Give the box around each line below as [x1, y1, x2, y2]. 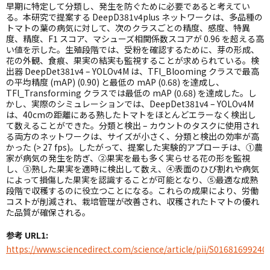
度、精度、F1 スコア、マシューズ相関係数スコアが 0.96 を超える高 [6, 33, 264, 45]
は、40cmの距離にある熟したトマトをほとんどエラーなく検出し [6, 108, 256, 121]
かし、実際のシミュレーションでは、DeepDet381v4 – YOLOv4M [6, 98, 254, 110]
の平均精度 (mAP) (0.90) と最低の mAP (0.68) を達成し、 [6, 76, 224, 88]
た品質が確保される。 [6, 206, 90, 218]
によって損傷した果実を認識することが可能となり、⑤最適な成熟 [6, 174, 258, 186]
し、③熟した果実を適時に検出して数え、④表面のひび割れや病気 [6, 163, 259, 175]
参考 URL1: [6, 229, 48, 241]
